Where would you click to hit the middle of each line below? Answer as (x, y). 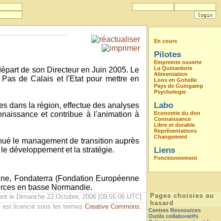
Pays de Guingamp (179, 86)
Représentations (175, 131)
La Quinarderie (173, 68)
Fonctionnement (176, 158)
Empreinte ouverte (178, 62)
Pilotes (167, 54)
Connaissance (172, 119)
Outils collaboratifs (173, 216)
